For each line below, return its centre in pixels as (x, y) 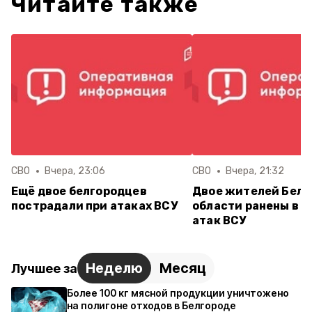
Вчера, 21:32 (255, 171)
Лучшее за (44, 268)
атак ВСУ (219, 220)
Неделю (114, 268)
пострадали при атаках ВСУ (94, 206)
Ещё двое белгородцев (79, 191)
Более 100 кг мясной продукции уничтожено (178, 293)
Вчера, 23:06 (75, 171)
